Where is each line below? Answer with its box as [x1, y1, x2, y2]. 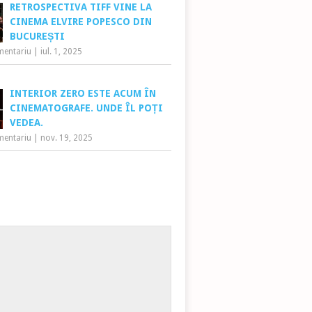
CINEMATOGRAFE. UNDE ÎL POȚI [10, 102, 164, 114]
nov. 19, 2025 [40, 132, 93, 143]
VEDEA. [10, 116, 44, 128]
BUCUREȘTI [10, 30, 65, 42]
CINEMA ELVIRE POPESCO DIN [10, 15, 153, 27]
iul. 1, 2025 [40, 46, 83, 56]
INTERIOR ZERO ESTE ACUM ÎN [10, 87, 157, 99]
